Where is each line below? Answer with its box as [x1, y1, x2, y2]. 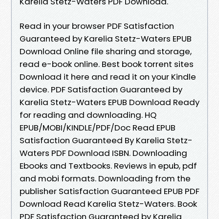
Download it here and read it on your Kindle [20, 70, 196, 83]
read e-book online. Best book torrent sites [20, 58, 194, 70]
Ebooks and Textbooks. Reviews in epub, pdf [20, 159, 197, 172]
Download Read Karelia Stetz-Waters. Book [20, 197, 197, 210]
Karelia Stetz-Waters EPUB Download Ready [20, 96, 199, 108]
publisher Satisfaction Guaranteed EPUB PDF [20, 185, 199, 197]
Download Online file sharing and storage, [20, 45, 192, 57]
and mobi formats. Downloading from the [20, 172, 191, 184]
